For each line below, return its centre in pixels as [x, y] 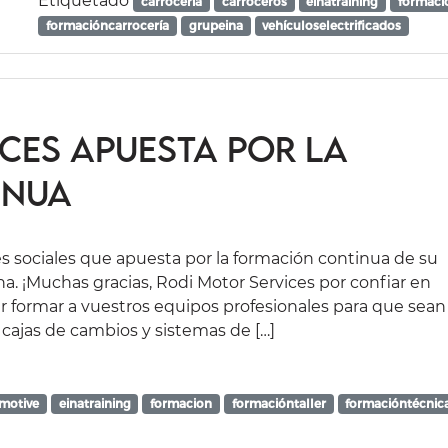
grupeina [215, 25]
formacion [181, 403]
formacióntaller [278, 403]
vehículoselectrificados [332, 25]
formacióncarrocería [108, 25]
